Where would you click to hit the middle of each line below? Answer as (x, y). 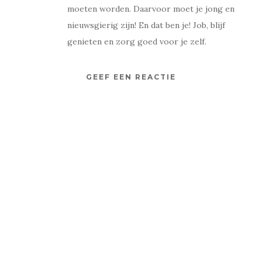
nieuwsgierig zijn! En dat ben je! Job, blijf (146, 25)
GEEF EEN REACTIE (131, 77)
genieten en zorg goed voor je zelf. (137, 42)
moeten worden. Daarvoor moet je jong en (151, 9)
